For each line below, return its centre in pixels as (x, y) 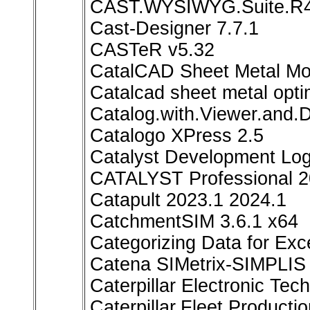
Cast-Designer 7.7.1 (174, 29)
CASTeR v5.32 (152, 50)
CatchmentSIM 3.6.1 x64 (194, 222)
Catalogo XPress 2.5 (177, 136)
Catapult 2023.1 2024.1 (188, 200)
